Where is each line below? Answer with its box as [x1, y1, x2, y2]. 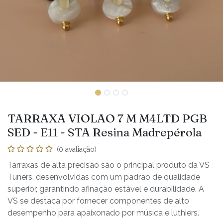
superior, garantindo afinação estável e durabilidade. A [7, 184, 204, 194]
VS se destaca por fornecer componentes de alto [7, 196, 189, 206]
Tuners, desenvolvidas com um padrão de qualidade [7, 172, 200, 182]
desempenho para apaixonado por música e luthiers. [7, 208, 199, 218]
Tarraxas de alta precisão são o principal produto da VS [7, 160, 210, 170]
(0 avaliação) [57, 145, 97, 153]
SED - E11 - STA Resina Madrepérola [7, 124, 202, 139]
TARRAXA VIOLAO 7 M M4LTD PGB [7, 111, 207, 125]
